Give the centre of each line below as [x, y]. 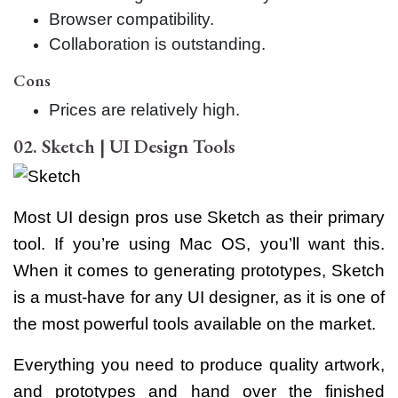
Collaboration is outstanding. [157, 44]
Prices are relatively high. [144, 109]
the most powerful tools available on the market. [195, 323]
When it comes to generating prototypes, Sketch [199, 270]
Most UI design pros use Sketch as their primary [199, 217]
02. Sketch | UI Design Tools [124, 146]
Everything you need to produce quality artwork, [199, 364]
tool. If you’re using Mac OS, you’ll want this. [199, 243]
